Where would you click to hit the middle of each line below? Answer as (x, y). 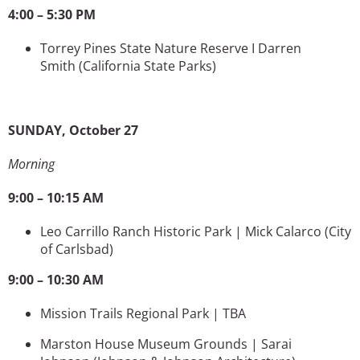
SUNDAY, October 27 (73, 130)
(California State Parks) (147, 65)
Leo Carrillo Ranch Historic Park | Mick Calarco (182, 231)
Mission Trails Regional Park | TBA (143, 313)
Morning (31, 164)
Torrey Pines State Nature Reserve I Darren (171, 48)
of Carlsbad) (77, 249)
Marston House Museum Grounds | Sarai (166, 344)
